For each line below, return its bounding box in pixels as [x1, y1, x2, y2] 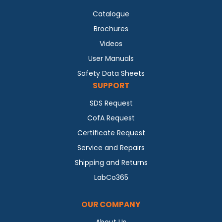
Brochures [94, 23, 128, 34]
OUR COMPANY [81, 199, 141, 210]
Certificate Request [77, 127, 145, 138]
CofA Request [87, 112, 135, 123]
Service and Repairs [77, 142, 145, 153]
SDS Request [89, 98, 133, 108]
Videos [100, 38, 122, 49]
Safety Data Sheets [77, 68, 145, 78]
